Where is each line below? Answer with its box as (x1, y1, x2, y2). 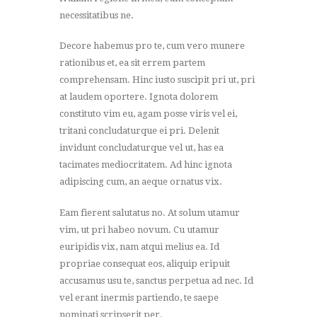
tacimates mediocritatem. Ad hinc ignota (59, 159, 232, 171)
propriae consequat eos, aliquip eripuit (59, 258, 230, 269)
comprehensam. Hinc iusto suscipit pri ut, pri (59, 74, 255, 86)
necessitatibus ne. (59, 9, 134, 21)
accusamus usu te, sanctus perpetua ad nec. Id (59, 275, 253, 286)
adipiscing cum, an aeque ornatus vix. (59, 176, 222, 188)
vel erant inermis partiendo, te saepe (59, 292, 219, 303)
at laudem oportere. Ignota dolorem (59, 91, 218, 103)
